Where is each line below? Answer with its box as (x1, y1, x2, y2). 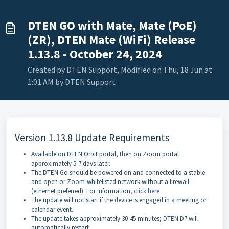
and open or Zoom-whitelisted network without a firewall (31, 177, 189, 186)
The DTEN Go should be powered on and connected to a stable (31, 168, 205, 177)
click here (134, 186, 159, 195)
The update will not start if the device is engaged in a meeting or (31, 195, 207, 204)
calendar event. (31, 204, 73, 214)
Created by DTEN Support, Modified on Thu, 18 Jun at (28, 64, 212, 75)
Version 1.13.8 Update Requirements (15, 131, 169, 144)
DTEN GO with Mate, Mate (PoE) (28, 17, 197, 33)
